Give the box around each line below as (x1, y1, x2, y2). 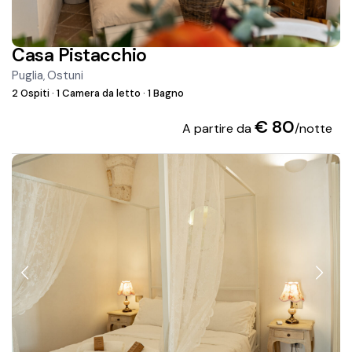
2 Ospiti (12, 86, 53, 101)
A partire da (181, 120, 255, 137)
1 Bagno (145, 86, 185, 101)
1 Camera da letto (54, 86, 144, 101)
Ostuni (47, 68, 84, 84)
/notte (294, 120, 332, 137)
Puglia (12, 68, 44, 84)
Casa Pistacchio (12, 43, 147, 68)
